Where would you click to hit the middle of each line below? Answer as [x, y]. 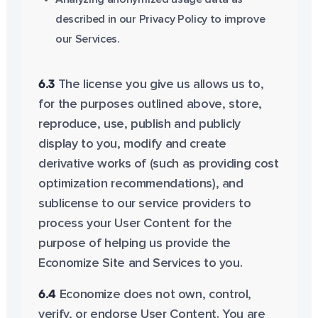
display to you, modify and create [132, 144]
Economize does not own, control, [154, 295]
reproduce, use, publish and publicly [139, 124]
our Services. [87, 39]
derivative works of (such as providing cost [158, 164]
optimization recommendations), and [141, 184]
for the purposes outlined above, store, [150, 104]
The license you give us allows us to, [159, 84]
